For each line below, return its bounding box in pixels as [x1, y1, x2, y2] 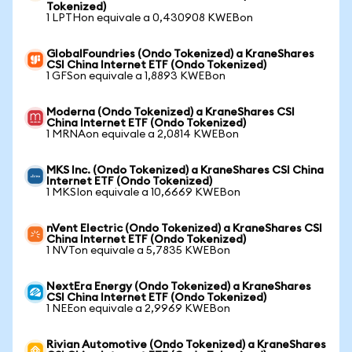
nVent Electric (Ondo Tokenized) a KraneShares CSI [46, 223, 322, 234]
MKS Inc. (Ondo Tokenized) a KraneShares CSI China [46, 165, 324, 176]
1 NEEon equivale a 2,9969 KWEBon [46, 303, 230, 314]
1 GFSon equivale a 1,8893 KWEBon [46, 71, 225, 82]
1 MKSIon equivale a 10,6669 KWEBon [46, 187, 240, 198]
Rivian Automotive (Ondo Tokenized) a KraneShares [46, 339, 326, 350]
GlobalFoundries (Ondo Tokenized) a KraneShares [46, 49, 314, 60]
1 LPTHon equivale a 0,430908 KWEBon [46, 13, 253, 24]
